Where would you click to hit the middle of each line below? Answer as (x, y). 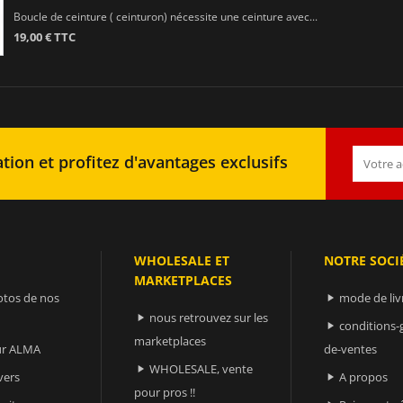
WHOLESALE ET (182, 260)
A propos (364, 376)
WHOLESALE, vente (201, 368)
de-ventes (351, 349)
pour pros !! (165, 392)
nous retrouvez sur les (209, 317)
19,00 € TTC (44, 36)
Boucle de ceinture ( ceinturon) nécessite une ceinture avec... (165, 16)
